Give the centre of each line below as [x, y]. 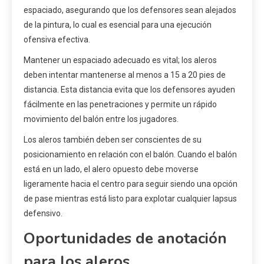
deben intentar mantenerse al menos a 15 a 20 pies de [125, 75]
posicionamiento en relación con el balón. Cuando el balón [130, 155]
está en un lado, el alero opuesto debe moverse [111, 169]
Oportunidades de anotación [125, 239]
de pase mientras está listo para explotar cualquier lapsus [130, 199]
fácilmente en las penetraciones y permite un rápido [120, 105]
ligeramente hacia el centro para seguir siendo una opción [131, 184]
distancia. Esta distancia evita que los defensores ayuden [129, 90]
